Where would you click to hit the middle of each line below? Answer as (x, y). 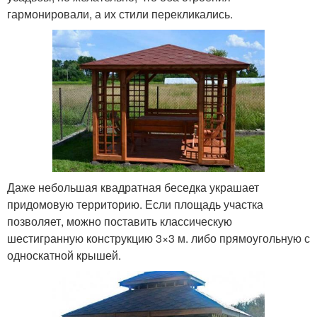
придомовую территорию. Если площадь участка (135, 204)
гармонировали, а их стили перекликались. (120, 14)
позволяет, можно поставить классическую (120, 221)
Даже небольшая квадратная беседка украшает (133, 187)
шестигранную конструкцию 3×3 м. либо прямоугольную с (158, 238)
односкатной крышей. (64, 255)
